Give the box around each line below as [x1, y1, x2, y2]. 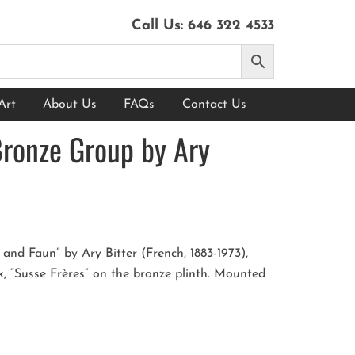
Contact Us [181, 98, 246, 111]
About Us [43, 98, 97, 111]
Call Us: [132, 18, 188, 33]
